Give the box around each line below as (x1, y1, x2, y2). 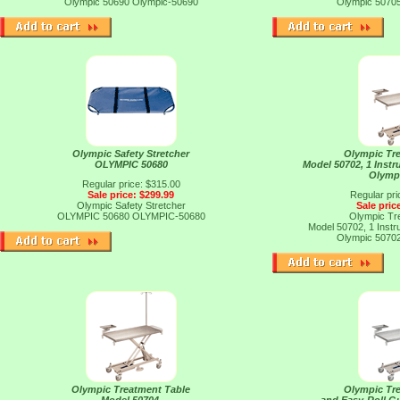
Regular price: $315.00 (81, 179, 180, 189)
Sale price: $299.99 (87, 189, 174, 200)
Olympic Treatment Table (71, 384, 190, 395)
